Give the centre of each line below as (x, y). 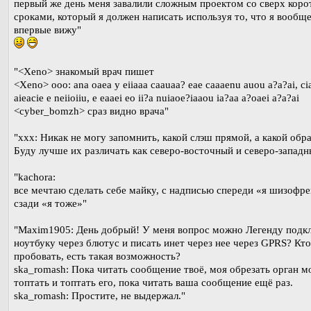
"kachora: (35, 177)
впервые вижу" (48, 30)
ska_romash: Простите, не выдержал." (100, 295)
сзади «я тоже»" (50, 203)
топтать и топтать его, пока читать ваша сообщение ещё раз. (153, 282)
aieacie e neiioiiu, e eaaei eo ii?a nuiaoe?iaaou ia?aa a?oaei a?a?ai (157, 98)
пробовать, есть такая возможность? (97, 256)
